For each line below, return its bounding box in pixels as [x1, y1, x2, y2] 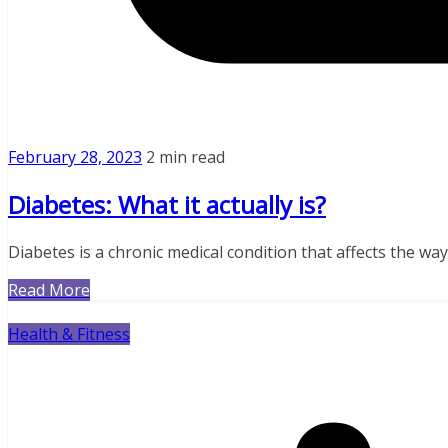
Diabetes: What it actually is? [8, 188, 326, 222]
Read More [8, 279, 90, 302]
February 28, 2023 [8, 146, 142, 169]
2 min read [146, 146, 225, 169]
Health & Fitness [8, 323, 130, 346]
